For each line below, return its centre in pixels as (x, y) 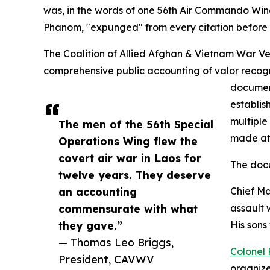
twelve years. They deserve (135, 174)
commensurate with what (128, 208)
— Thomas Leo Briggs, (116, 242)
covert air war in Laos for (130, 158)
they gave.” (90, 225)
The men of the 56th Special (136, 124)
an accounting (98, 191)
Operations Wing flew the (128, 141)
